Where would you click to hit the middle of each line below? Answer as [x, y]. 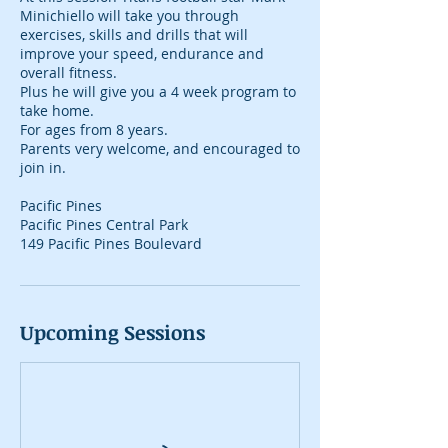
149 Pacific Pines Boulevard [111, 243]
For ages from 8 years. [94, 129]
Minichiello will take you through [129, 15]
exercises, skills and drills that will [134, 34]
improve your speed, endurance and [142, 53]
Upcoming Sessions [112, 332]
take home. [57, 110]
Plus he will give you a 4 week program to [158, 91]
